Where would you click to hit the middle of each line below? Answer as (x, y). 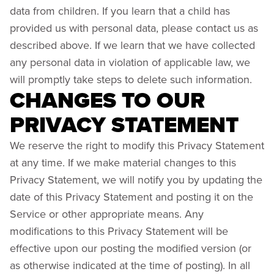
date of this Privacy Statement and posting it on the (131, 197)
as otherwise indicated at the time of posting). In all (130, 265)
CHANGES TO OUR (107, 100)
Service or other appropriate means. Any (107, 214)
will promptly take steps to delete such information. (131, 79)
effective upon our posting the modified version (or (131, 248)
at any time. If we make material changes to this (123, 162)
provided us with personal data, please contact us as (134, 28)
